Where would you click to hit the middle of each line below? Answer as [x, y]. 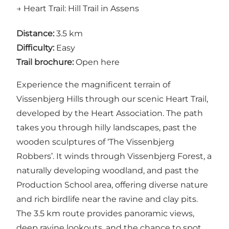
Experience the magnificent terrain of [93, 84]
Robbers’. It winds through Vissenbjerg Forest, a [114, 156]
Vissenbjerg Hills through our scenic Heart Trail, [112, 99]
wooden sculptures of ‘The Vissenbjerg [95, 142]
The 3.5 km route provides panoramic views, [105, 213]
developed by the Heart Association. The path [110, 113]
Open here [98, 62]
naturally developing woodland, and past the [108, 170]
